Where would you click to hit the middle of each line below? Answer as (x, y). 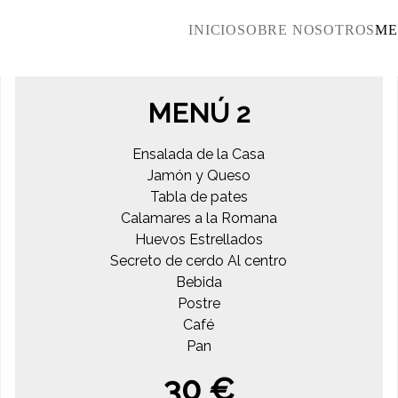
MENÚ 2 (199, 113)
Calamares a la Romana (199, 218)
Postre (199, 303)
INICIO (213, 30)
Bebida (199, 282)
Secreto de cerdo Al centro (199, 260)
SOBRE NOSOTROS (306, 30)
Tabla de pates (199, 196)
